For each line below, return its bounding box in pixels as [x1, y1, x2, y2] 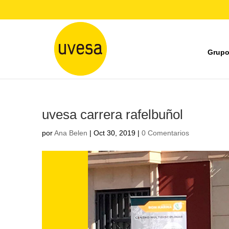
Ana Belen [54, 129, 87, 137]
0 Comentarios [142, 129, 189, 137]
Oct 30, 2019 [94, 129, 135, 137]
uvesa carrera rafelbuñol [42, 107, 183, 122]
